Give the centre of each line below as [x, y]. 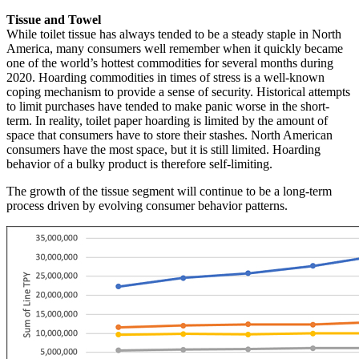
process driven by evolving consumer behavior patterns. [147, 205]
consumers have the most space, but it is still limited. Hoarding [163, 149]
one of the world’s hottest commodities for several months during [170, 63]
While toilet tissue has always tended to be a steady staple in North [174, 34]
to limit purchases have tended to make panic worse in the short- [168, 106]
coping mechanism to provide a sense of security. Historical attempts [178, 91]
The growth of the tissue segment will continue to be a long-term [169, 191]
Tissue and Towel [54, 19]
